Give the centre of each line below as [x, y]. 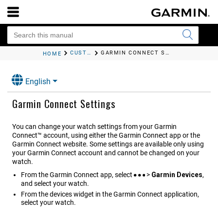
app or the [184, 136]
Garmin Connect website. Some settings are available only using [108, 144]
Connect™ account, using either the [65, 136]
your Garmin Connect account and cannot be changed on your [106, 153]
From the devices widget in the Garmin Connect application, [110, 194]
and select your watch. [55, 184]
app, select [116, 175]
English [38, 82]
